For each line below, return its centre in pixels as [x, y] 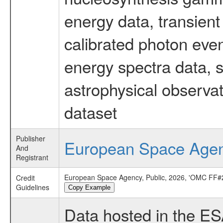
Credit [25, 178]
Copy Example [89, 187]
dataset [90, 112]
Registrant [32, 157]
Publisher [30, 138]
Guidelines [32, 187]
